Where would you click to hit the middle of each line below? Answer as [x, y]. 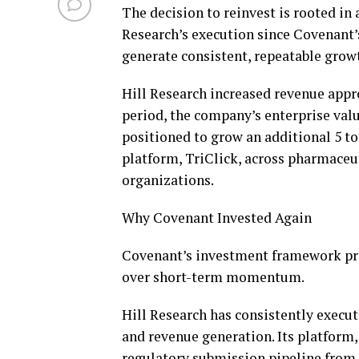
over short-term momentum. [213, 277]
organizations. [168, 180]
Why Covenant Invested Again [217, 218]
